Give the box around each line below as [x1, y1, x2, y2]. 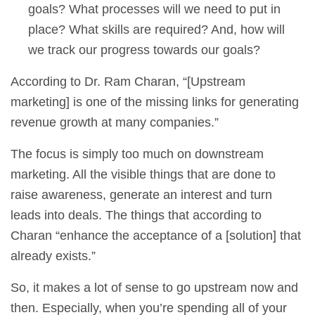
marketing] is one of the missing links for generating [11, 95, 299, 110]
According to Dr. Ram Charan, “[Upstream [11, 75, 245, 89]
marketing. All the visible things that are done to [11, 167, 276, 182]
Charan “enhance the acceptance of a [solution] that [11, 229, 301, 243]
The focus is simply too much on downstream [11, 147, 264, 162]
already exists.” [11, 249, 96, 264]
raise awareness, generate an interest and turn [11, 188, 272, 202]
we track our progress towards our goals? [28, 43, 260, 58]
